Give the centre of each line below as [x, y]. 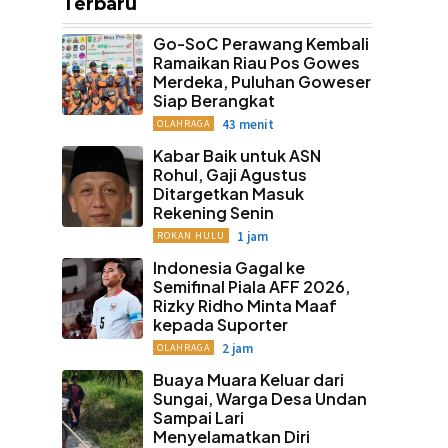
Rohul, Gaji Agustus [229, 174]
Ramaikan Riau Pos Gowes [256, 62]
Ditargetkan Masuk [228, 193]
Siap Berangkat [213, 100]
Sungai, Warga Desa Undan [259, 398]
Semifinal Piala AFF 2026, [251, 286]
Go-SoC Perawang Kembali [260, 43]
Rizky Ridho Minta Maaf [244, 305]
